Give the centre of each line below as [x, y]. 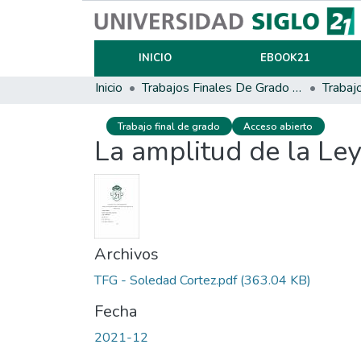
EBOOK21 [285, 58]
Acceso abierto [278, 126]
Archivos [127, 255]
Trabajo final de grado [169, 126]
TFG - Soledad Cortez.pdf [166, 281]
